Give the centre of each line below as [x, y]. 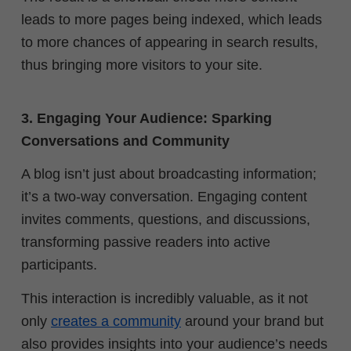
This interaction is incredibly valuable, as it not [165, 298]
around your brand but [252, 321]
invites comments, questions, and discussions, [166, 220]
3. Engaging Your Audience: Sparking [147, 118]
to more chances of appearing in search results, [170, 43]
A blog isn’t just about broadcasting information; [169, 174]
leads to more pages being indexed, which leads [172, 20]
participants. [59, 265]
